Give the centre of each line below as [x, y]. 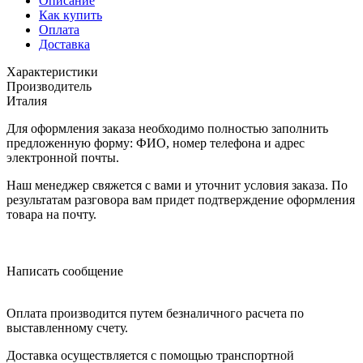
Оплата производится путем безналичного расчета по [155, 313]
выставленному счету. [67, 327]
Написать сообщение [65, 271]
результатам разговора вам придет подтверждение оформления [181, 199]
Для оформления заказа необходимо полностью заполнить [167, 128]
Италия [27, 100]
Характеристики [52, 71]
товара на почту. [51, 214]
